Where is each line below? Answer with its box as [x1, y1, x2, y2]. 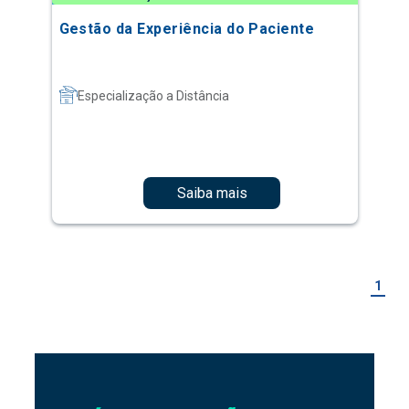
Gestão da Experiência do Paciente [58, 20, 315, 38]
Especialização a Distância [77, 89, 229, 104]
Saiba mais [176, 184, 247, 202]
